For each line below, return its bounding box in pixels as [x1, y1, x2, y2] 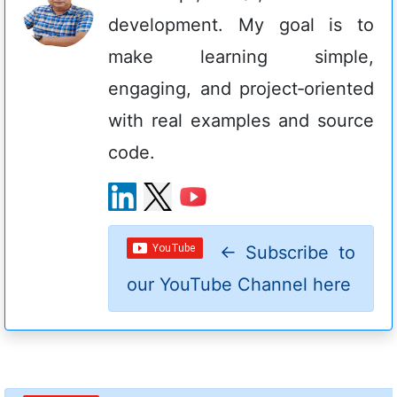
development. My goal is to [108, 14, 374, 36]
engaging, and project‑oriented [108, 78, 374, 100]
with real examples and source [108, 110, 374, 132]
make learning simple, [108, 46, 374, 68]
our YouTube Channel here [127, 274, 351, 296]
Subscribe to [236, 242, 356, 264]
